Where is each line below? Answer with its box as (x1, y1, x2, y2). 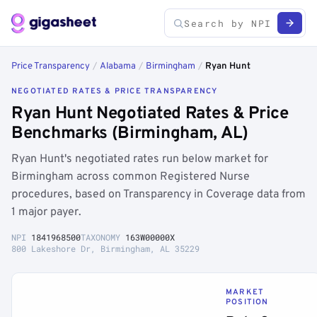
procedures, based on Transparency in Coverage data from (11, 188, 306, 202)
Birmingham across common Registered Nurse (11, 170, 250, 184)
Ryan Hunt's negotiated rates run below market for (11, 152, 268, 166)
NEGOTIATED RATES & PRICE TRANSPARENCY (11, 86, 218, 96)
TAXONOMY (81, 231, 125, 243)
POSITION (226, 297, 269, 307)
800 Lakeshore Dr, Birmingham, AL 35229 (11, 243, 200, 254)
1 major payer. (11, 205, 81, 219)
